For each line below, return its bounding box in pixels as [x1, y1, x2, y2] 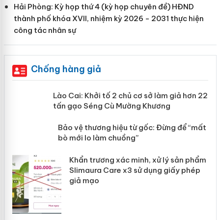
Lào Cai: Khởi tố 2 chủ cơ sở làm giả [69, 90, 197, 100]
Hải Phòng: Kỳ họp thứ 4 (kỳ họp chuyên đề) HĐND [13, 1, 194, 11]
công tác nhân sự [13, 25, 76, 35]
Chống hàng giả [30, 63, 101, 75]
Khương [69, 111, 97, 121]
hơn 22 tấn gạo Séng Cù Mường [69, 101, 184, 110]
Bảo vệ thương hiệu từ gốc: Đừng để [69, 157, 198, 167]
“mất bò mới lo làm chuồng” [69, 167, 169, 177]
